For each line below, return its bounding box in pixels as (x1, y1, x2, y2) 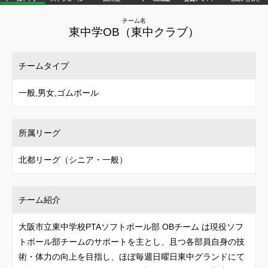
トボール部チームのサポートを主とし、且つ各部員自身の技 (19, 237, 245, 246)
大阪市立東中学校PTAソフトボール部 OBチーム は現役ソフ (19, 222, 243, 232)
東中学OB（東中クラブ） (69, 26, 199, 38)
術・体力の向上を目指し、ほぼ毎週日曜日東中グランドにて (19, 252, 245, 261)
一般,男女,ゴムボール (19, 88, 99, 98)
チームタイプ (19, 61, 69, 71)
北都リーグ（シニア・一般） (19, 155, 127, 165)
